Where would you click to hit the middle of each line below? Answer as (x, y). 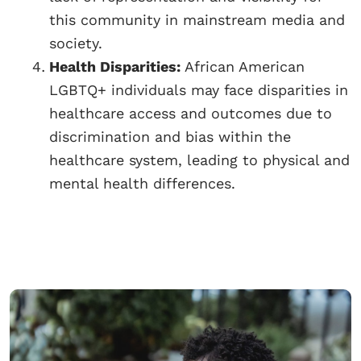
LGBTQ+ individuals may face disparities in (199, 89)
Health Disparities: (117, 66)
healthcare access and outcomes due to (191, 113)
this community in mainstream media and (197, 19)
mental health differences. (142, 183)
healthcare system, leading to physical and (199, 160)
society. (76, 43)
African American (245, 66)
